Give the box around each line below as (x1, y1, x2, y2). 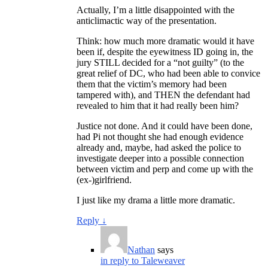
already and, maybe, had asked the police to (77, 142, 241, 153)
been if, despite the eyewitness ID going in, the (77, 46, 253, 57)
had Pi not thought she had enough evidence (77, 131, 243, 142)
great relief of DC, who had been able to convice (77, 68, 260, 78)
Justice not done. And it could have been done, (77, 120, 252, 131)
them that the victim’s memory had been (77, 78, 227, 89)
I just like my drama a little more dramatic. (77, 194, 235, 205)
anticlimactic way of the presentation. (77, 15, 217, 26)
